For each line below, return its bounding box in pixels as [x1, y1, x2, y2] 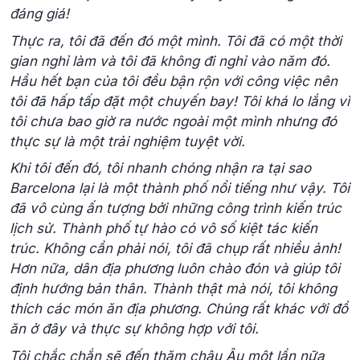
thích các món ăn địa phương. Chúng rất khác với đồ [10, 301, 348, 317]
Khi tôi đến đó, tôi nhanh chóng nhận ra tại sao [10, 160, 311, 177]
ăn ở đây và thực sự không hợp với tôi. [10, 321, 259, 337]
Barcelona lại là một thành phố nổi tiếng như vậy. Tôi [10, 180, 350, 197]
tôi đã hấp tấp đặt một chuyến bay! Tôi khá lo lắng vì [10, 92, 350, 109]
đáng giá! [10, 6, 69, 22]
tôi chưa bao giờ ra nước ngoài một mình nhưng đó [10, 112, 337, 129]
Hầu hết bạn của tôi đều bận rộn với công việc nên [10, 72, 337, 89]
